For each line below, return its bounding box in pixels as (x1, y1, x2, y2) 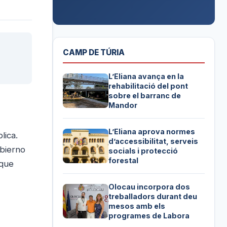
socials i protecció (108, 146, 178, 156)
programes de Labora (108, 211, 190, 220)
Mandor (108, 101, 138, 110)
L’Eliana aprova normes (108, 127, 196, 136)
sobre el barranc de (108, 91, 181, 100)
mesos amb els (108, 202, 166, 211)
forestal (108, 156, 139, 165)
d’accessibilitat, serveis (108, 137, 199, 146)
